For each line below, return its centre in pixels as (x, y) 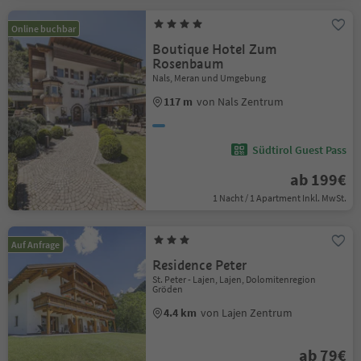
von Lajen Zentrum (247, 313)
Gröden (168, 289)
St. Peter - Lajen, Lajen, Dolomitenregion (234, 279)
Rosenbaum (189, 64)
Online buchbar (44, 29)
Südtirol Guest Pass (299, 150)
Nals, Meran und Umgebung (210, 78)
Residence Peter (200, 266)
